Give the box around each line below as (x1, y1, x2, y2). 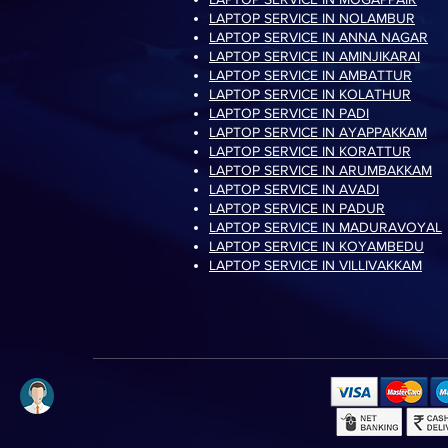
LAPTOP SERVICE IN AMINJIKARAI (209, 48, 420, 64)
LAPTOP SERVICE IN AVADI (209, 181, 379, 197)
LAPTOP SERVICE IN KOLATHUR (209, 86, 411, 102)
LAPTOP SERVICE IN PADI (209, 105, 369, 121)
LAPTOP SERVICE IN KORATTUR (209, 143, 411, 159)
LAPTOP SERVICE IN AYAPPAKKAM (209, 124, 427, 140)
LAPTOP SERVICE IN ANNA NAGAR (209, 29, 428, 45)
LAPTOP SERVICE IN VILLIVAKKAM (209, 257, 422, 273)
